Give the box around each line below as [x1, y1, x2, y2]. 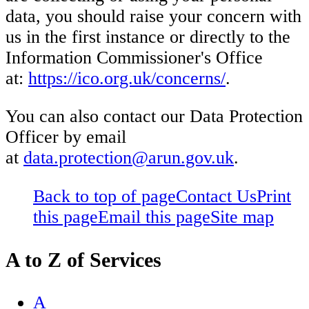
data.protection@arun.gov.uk [23, 148, 234, 168]
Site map [210, 206, 274, 227]
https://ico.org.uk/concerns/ [28, 68, 226, 88]
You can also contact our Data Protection [6, 106, 303, 127]
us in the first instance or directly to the [6, 26, 290, 47]
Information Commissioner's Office [6, 47, 263, 68]
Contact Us [176, 186, 257, 206]
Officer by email [6, 127, 126, 148]
